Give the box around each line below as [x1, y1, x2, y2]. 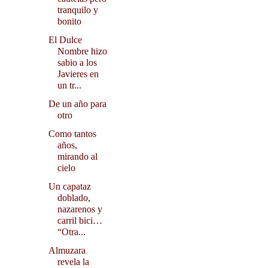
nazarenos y [57, 204, 102, 215]
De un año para [48, 99, 106, 109]
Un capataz [48, 181, 91, 192]
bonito [57, 16, 81, 27]
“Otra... [57, 227, 86, 237]
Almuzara [48, 245, 86, 256]
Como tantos [48, 129, 96, 139]
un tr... [57, 80, 81, 91]
